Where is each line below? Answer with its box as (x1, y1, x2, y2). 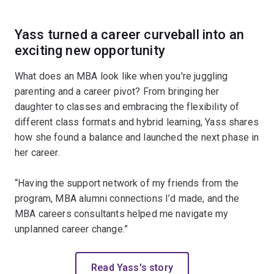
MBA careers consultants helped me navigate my (15, 207, 229, 220)
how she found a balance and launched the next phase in (15, 131, 259, 143)
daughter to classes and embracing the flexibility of (15, 100, 240, 113)
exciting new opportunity (15, 42, 169, 58)
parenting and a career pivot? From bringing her (15, 85, 220, 97)
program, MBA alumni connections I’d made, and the (15, 192, 239, 204)
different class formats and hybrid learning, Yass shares (15, 116, 259, 128)
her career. (15, 146, 60, 158)
